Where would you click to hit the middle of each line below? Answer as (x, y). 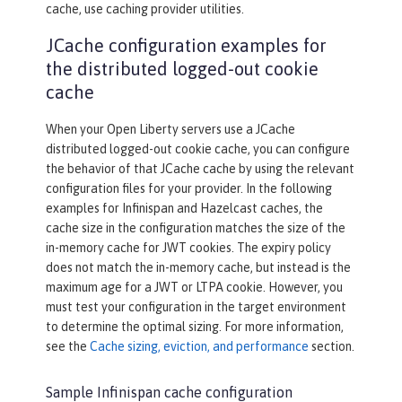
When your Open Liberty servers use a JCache (170, 130)
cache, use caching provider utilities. (145, 9)
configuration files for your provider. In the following (189, 189)
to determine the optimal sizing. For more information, (195, 327)
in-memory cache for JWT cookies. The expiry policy (188, 248)
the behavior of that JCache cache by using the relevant (200, 169)
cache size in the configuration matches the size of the (196, 228)
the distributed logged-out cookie (182, 69)
